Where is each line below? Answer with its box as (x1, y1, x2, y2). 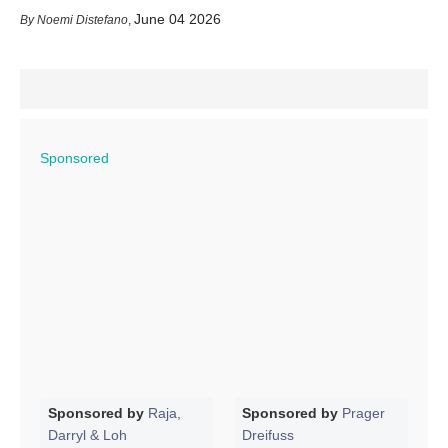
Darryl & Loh (48, 426, 127, 443)
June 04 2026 (134, 10, 221, 27)
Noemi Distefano (37, 12, 128, 27)
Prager (342, 404, 385, 421)
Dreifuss (242, 426, 294, 443)
